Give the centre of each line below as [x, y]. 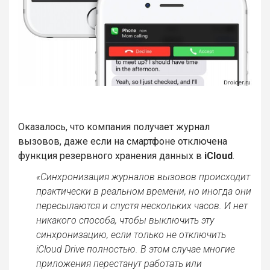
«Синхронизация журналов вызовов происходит [143, 177]
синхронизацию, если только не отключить [131, 235]
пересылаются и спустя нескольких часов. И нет [142, 206]
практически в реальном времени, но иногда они [144, 192]
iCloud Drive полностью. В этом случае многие [136, 250]
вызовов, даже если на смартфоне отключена [123, 142]
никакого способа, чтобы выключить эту [125, 221]
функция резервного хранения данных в [111, 156]
